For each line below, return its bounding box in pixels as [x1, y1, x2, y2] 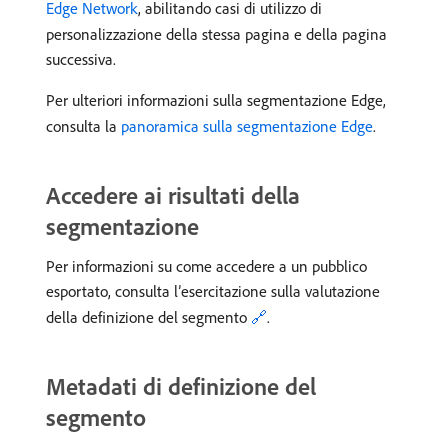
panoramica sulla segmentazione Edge [121, 116, 373, 136]
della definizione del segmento [46, 307, 251, 327]
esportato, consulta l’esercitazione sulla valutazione [46, 281, 380, 301]
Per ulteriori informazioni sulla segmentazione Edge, [46, 90, 386, 110]
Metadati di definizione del [46, 371, 316, 401]
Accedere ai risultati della [46, 180, 300, 210]
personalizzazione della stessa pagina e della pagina [46, 24, 387, 44]
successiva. [46, 49, 116, 69]
